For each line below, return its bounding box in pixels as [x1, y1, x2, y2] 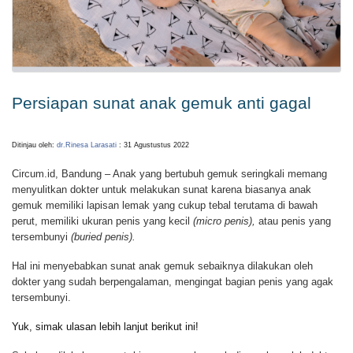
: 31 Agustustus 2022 [117, 141, 189, 150]
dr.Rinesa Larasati [57, 141, 117, 150]
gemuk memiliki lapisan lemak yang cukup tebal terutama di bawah [12, 199, 318, 212]
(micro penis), [193, 215, 255, 228]
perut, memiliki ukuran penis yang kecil [12, 215, 193, 228]
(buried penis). [71, 231, 136, 243]
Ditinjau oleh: [12, 141, 57, 150]
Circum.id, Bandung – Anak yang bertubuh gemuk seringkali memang [12, 168, 327, 180]
